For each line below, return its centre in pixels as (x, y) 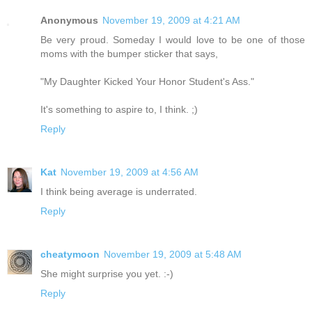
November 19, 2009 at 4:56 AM (130, 172)
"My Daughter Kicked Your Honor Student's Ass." (147, 81)
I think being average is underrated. (119, 191)
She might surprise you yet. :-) (107, 273)
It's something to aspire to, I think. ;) (119, 109)
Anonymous (69, 20)
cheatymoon (70, 254)
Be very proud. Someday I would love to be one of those (173, 39)
